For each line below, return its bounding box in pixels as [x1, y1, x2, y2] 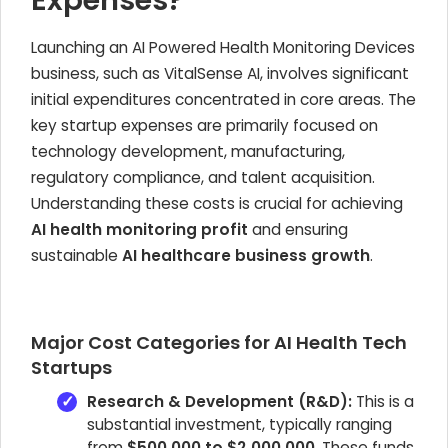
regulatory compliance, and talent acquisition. [31, 167, 375, 188]
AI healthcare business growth [122, 245, 370, 266]
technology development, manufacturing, [31, 141, 345, 162]
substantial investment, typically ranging [87, 414, 392, 435]
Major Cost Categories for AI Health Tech [31, 330, 407, 355]
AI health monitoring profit [31, 219, 248, 240]
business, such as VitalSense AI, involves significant [31, 63, 409, 84]
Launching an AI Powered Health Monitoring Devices [31, 37, 415, 58]
